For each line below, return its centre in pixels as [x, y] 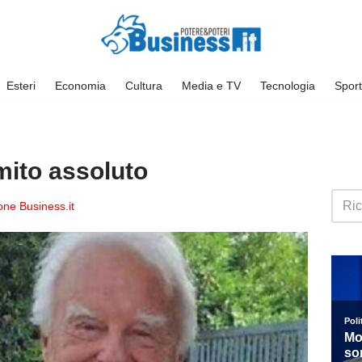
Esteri [21, 85]
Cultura [143, 85]
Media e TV [211, 85]
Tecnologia [287, 85]
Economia [80, 85]
